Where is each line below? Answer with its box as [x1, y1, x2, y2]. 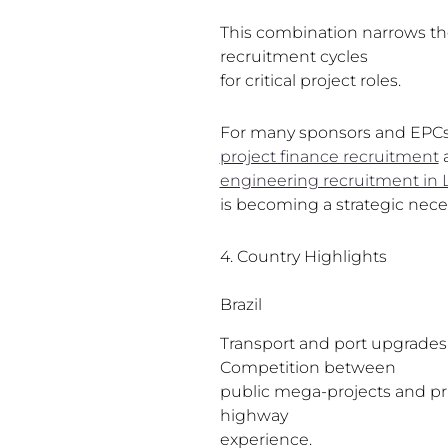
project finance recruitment [219, 147, 439, 167]
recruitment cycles [219, 47, 368, 67]
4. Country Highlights [219, 247, 387, 267]
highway [219, 405, 288, 425]
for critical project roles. [219, 71, 401, 91]
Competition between [219, 357, 396, 377]
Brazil [219, 295, 262, 315]
